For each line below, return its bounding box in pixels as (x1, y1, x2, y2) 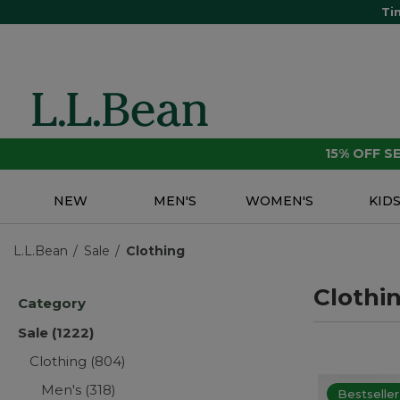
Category (18, 295, 86, 312)
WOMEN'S (246, 193, 314, 210)
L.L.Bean (13, 243, 68, 260)
